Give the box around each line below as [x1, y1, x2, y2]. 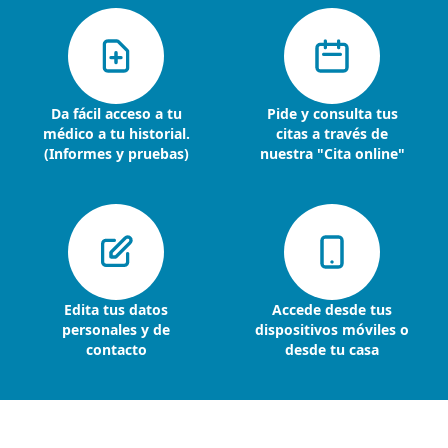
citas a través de [276, 124, 388, 143]
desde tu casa [285, 340, 379, 359]
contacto [85, 340, 147, 359]
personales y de [62, 320, 170, 339]
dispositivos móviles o [255, 320, 409, 339]
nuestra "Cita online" [259, 144, 405, 163]
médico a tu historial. [42, 124, 190, 143]
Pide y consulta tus [266, 104, 398, 123]
